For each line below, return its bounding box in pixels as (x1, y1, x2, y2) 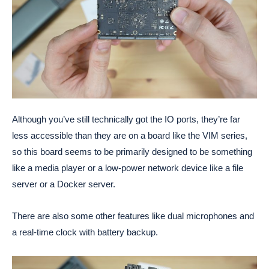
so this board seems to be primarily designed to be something (12, 147, 252, 157)
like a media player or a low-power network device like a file (12, 163, 243, 174)
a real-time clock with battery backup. (12, 227, 158, 238)
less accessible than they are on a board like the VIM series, (12, 130, 247, 141)
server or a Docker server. (12, 179, 115, 190)
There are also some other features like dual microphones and (12, 211, 254, 222)
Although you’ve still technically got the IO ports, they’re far (12, 114, 240, 125)
